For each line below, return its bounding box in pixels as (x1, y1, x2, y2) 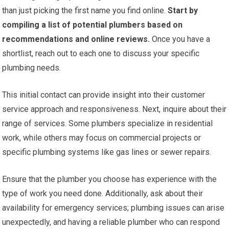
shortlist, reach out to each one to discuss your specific (2, 48, 200, 58)
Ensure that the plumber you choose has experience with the (2, 174, 217, 184)
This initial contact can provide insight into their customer (2, 89, 205, 100)
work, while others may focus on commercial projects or (2, 132, 201, 143)
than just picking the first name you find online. (2, 5, 166, 15)
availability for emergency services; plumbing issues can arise (2, 202, 225, 213)
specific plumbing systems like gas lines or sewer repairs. (2, 147, 212, 157)
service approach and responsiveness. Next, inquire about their (2, 104, 227, 114)
